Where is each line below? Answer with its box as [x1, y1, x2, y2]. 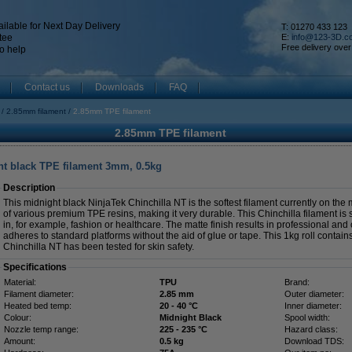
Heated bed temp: [4, 301, 71, 310]
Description [3, 182, 55, 193]
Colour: [4, 313, 31, 322]
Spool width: [284, 313, 330, 322]
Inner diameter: [284, 301, 342, 310]
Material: [4, 277, 36, 287]
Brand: [284, 277, 310, 287]
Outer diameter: [284, 289, 344, 299]
